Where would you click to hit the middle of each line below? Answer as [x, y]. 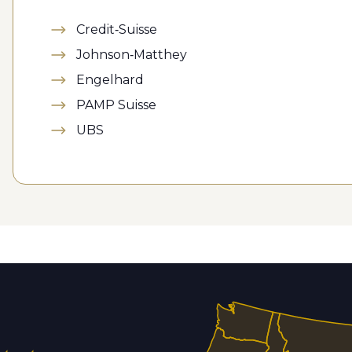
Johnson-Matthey [132, 55]
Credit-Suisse [117, 29]
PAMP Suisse [116, 105]
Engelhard [110, 80]
